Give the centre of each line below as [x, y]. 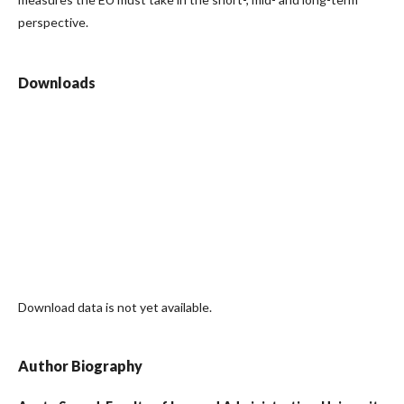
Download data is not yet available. [115, 308]
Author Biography [80, 366]
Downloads [57, 83]
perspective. [53, 23]
